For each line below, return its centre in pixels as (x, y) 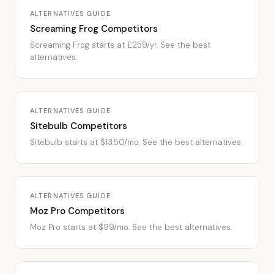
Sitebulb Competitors (79, 126)
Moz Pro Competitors (77, 211)
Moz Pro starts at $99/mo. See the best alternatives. (131, 227)
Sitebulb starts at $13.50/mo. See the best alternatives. (136, 142)
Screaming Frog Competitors (94, 29)
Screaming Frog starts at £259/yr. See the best (120, 45)
